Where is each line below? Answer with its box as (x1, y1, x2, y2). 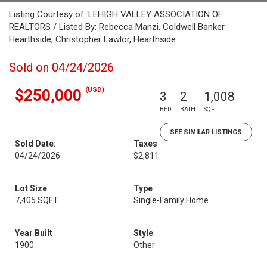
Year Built (15, 228, 52, 238)
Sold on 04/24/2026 (9, 60, 114, 74)
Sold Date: (15, 139, 56, 148)
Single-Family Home (133, 195, 209, 205)
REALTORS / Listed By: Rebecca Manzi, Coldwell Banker (9, 21, 225, 32)
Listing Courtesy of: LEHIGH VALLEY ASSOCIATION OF (9, 9, 223, 20)
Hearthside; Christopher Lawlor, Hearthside (9, 34, 176, 45)
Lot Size (15, 184, 47, 193)
